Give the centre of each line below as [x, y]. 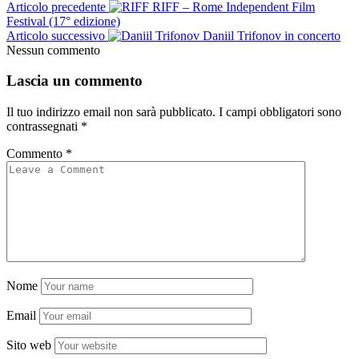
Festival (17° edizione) [63, 21]
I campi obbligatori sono [280, 112]
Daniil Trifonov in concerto [272, 35]
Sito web [29, 345]
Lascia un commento [75, 81]
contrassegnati [44, 127]
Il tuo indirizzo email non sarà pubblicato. [111, 112]
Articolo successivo [56, 35]
